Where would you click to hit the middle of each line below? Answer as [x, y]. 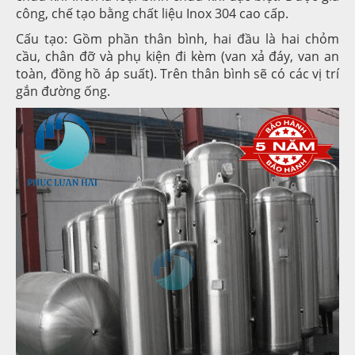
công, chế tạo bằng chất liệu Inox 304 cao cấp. [152, 13]
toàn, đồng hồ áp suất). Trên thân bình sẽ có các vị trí [177, 73]
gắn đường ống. [63, 91]
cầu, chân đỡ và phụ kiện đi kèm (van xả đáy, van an [177, 56]
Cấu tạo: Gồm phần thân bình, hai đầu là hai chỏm [177, 38]
